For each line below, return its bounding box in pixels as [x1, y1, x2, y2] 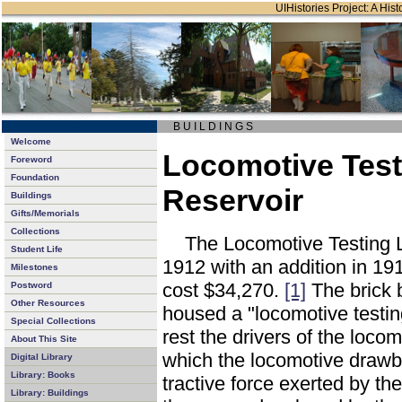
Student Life [11, 244, 63, 254]
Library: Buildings [11, 388, 89, 398]
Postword [11, 280, 52, 290]
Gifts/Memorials [11, 208, 80, 218]
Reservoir [162, 183, 303, 217]
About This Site [11, 334, 77, 344]
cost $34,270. [162, 279, 284, 302]
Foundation [11, 172, 59, 182]
